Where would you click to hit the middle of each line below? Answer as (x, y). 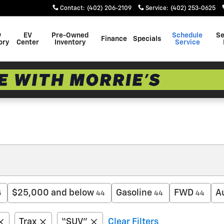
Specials (147, 39)
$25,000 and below (53, 193)
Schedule (187, 35)
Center (27, 42)
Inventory (70, 42)
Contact (71, 8)
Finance (114, 39)
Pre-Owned (70, 35)
